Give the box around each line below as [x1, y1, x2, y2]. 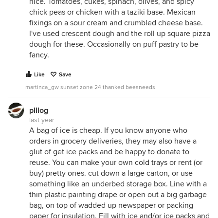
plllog [29, 106, 48, 115]
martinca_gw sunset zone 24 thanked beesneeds [25, 84, 155, 91]
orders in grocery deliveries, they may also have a [29, 136, 197, 146]
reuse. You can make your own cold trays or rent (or [29, 158, 202, 167]
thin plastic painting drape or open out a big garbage [29, 190, 207, 200]
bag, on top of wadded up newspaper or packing [29, 200, 193, 210]
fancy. [29, 50, 49, 60]
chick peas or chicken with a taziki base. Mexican [29, 7, 196, 17]
